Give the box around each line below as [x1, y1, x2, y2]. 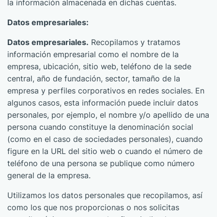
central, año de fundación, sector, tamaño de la [7, 74, 180, 83]
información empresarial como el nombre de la [7, 49, 179, 59]
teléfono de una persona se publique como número [7, 158, 195, 168]
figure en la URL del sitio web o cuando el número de [7, 146, 202, 156]
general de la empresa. [7, 170, 91, 180]
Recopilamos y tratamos [89, 37, 180, 47]
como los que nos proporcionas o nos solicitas [7, 202, 179, 212]
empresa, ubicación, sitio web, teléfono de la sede [7, 62, 191, 71]
